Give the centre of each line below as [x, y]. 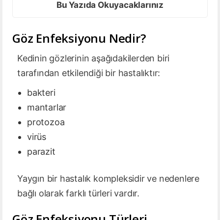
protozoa [46, 122]
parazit [41, 152]
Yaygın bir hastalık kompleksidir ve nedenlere [108, 179]
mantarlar [47, 108]
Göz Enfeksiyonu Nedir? [79, 38]
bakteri [41, 93]
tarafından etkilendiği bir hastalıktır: [89, 73]
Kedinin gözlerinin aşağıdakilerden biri [94, 58]
